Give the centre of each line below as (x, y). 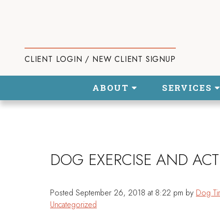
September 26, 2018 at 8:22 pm (131, 192)
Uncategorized (73, 204)
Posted (63, 192)
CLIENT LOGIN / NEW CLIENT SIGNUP (100, 59)
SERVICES (189, 88)
